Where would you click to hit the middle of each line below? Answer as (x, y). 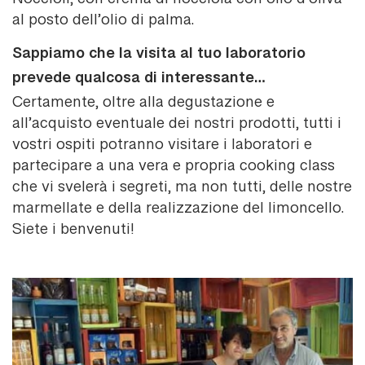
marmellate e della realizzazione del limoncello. (178, 210)
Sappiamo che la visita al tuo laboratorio (159, 58)
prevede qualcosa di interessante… (139, 83)
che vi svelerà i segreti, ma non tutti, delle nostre (182, 189)
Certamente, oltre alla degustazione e (143, 104)
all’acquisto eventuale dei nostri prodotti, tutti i (177, 125)
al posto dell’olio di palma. (103, 22)
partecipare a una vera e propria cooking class (174, 167)
